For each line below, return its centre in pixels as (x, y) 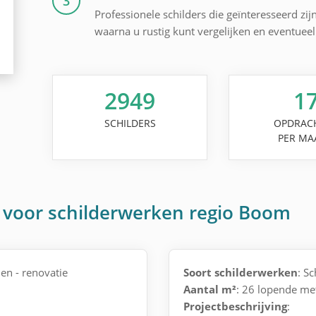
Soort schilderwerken (241, 272)
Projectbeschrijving (235, 306)
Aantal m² (210, 289)
